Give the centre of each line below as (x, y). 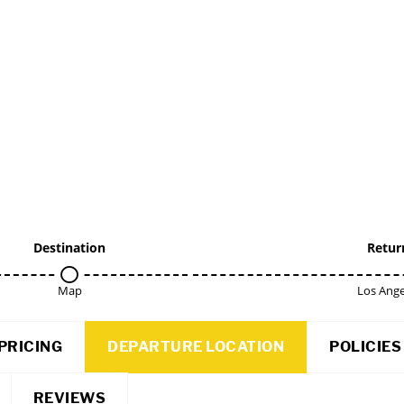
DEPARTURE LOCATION (196, 347)
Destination (69, 248)
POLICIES (365, 347)
